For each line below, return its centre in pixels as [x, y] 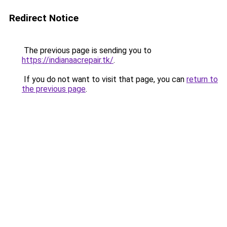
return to [202, 79]
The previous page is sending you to [87, 50]
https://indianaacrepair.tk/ [68, 60]
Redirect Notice [44, 18]
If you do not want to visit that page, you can [104, 79]
